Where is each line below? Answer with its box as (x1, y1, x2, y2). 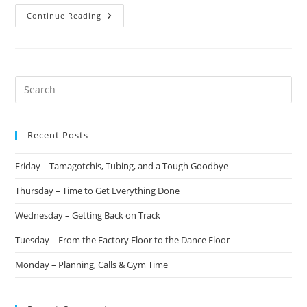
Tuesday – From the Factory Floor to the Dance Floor (15, 233, 230, 246)
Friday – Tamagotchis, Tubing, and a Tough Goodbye (15, 159, 229, 172)
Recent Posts (27, 128, 89, 141)
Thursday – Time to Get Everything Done (15, 184, 180, 197)
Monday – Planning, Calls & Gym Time (15, 258, 169, 271)
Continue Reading (27, 10, 102, 21)
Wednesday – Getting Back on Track (15, 208, 161, 221)
